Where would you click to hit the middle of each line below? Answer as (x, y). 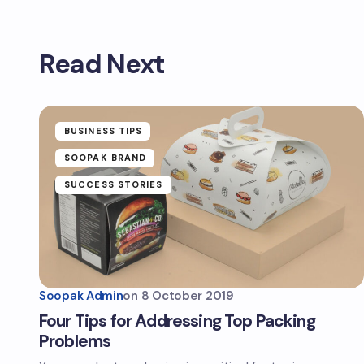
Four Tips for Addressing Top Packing (177, 321)
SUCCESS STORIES (114, 184)
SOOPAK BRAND (106, 158)
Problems (75, 341)
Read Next (102, 64)
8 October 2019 (187, 296)
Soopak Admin (81, 296)
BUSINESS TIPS (104, 131)
